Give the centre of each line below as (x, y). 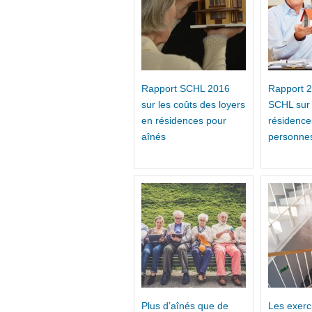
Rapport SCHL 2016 (186, 89)
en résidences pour (184, 121)
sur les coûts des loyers (193, 105)
